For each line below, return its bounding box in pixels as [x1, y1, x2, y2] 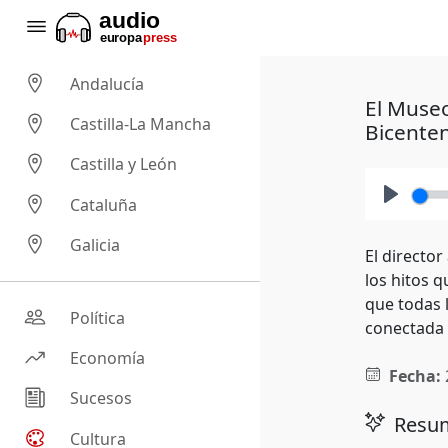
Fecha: [388, 365, 441, 387]
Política [70, 307, 126, 330]
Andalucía [70, 73, 145, 96]
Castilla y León [70, 153, 178, 176]
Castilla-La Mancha [70, 113, 212, 136]
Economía [70, 347, 146, 370]
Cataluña [70, 193, 138, 216]
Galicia [70, 234, 121, 257]
